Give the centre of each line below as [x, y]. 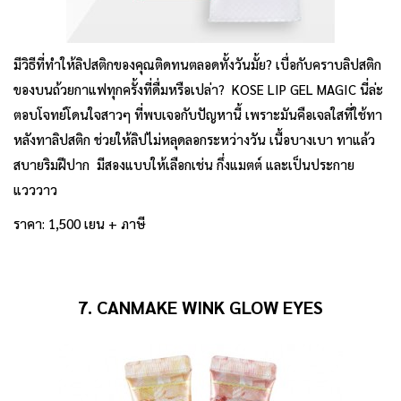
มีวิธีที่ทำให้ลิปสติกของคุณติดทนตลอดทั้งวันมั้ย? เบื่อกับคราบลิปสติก [197, 64]
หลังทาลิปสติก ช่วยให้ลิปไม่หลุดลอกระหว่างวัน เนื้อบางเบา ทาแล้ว [194, 139]
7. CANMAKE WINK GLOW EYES [200, 307]
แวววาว [35, 189]
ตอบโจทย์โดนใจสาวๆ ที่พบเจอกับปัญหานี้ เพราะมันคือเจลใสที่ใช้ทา [198, 114]
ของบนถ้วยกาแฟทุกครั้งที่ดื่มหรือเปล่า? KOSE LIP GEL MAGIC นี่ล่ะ [198, 89]
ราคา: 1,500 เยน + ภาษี [80, 223]
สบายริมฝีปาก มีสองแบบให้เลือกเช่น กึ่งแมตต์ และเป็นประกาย [184, 164]
